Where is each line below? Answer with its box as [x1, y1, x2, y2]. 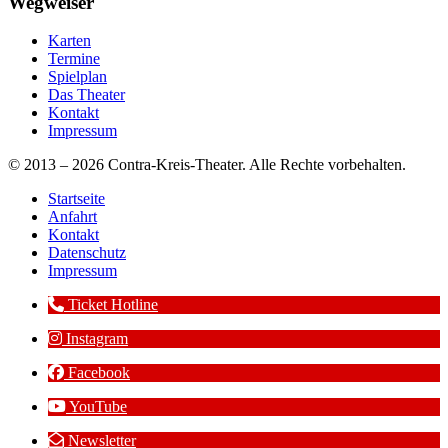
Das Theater [48, 86, 125, 104]
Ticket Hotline [68, 296, 158, 314]
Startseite [48, 190, 105, 208]
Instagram [66, 330, 128, 348]
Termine [48, 50, 100, 68]
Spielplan [48, 68, 107, 86]
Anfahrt [48, 208, 97, 226]
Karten [48, 32, 91, 50]
